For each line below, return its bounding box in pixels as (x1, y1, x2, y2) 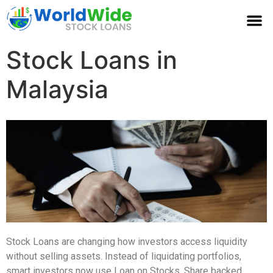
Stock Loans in (6, 45, 177, 76)
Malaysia (6, 74, 108, 105)
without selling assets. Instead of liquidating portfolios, (6, 250, 241, 263)
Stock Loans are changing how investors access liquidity (6, 236, 247, 248)
